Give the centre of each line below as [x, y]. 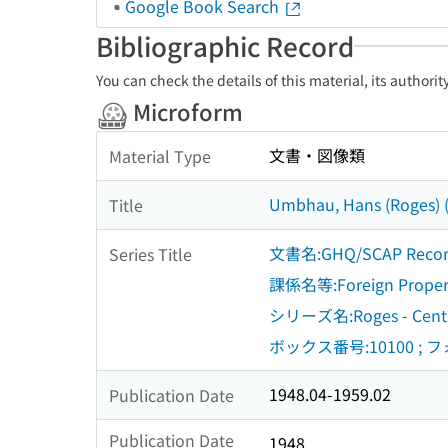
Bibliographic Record [225, 45]
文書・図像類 [317, 155]
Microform [185, 111]
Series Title [150, 253]
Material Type [160, 155]
